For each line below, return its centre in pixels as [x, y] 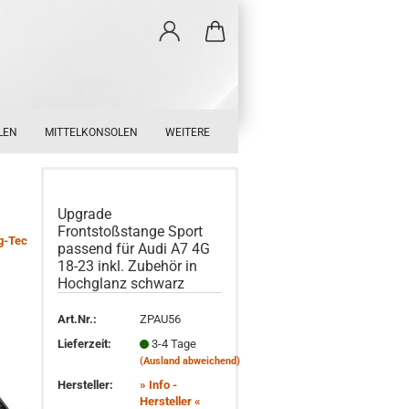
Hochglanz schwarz [121, 283]
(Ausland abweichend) [190, 361]
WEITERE [188, 132]
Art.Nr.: [78, 319]
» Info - [159, 384]
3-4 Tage [174, 343]
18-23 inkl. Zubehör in [128, 266]
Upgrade [85, 214]
